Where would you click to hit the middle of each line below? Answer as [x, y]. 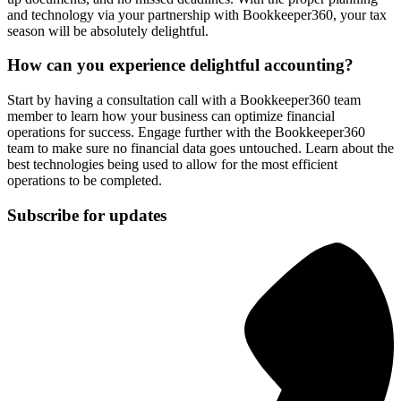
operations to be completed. [85, 181]
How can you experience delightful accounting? [180, 65]
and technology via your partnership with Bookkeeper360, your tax [197, 14]
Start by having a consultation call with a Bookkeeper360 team [184, 100]
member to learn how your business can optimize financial [171, 116]
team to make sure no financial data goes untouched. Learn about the [200, 149]
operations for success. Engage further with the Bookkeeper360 [186, 132]
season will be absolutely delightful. [108, 30]
